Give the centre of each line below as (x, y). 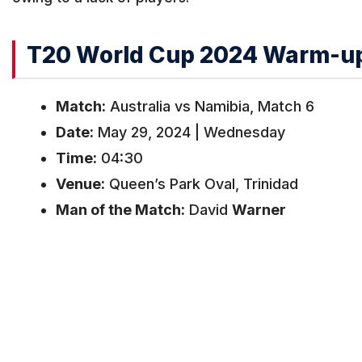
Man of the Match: (120, 210)
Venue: (80, 184)
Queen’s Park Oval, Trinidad (202, 184)
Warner (259, 210)
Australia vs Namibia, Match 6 (210, 107)
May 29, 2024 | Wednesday (189, 133)
